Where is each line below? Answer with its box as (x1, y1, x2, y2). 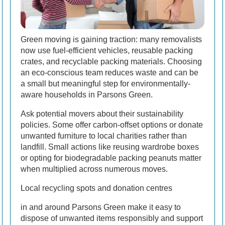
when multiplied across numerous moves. (21, 164, 168, 173)
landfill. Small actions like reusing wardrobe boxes (21, 142, 199, 151)
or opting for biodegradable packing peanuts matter (21, 153, 201, 162)
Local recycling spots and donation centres (21, 183, 172, 192)
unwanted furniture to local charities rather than (21, 131, 187, 140)
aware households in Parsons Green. (21, 90, 153, 99)
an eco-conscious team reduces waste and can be (21, 68, 198, 77)
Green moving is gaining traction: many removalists (21, 35, 202, 44)
